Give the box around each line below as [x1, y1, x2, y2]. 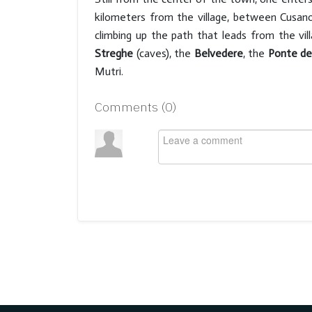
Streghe [95, 47, 136, 60]
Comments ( [95, 99, 165, 115]
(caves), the [136, 47, 194, 60]
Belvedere [194, 47, 243, 60]
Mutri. [95, 65, 123, 78]
